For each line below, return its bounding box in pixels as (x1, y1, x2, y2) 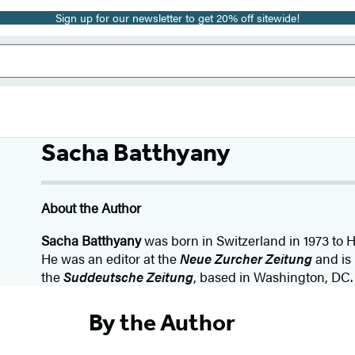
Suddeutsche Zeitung (63, 267, 194, 286)
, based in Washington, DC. (193, 267, 353, 286)
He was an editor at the (41, 249, 181, 268)
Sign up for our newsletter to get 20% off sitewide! (55, 10, 300, 25)
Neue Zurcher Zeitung (180, 249, 313, 268)
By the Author (88, 307, 235, 337)
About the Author (41, 198, 142, 217)
